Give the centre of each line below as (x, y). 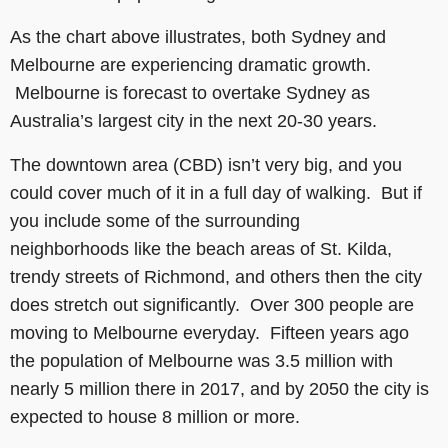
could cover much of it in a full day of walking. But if (216, 192)
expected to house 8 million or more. (155, 416)
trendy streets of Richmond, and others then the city (216, 276)
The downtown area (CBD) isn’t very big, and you (206, 164)
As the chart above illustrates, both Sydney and (198, 36)
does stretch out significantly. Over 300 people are (212, 304)
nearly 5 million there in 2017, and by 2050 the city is (219, 388)
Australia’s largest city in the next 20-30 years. (193, 120)
